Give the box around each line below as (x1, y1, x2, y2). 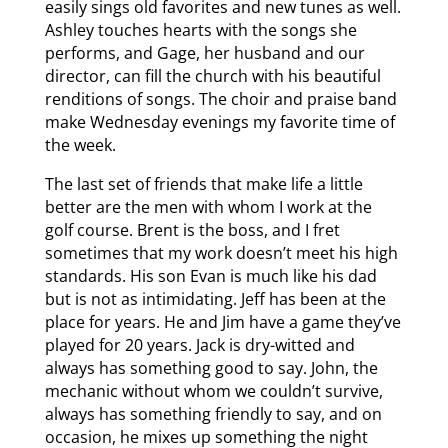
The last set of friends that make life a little (44, 172, 363, 195)
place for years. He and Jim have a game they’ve (44, 310, 401, 333)
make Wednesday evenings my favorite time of (44, 110, 395, 133)
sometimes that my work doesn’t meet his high (44, 241, 398, 264)
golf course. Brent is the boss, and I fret (44, 218, 340, 241)
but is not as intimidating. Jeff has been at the (44, 287, 386, 310)
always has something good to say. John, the (44, 356, 378, 379)
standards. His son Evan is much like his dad (44, 264, 377, 287)
